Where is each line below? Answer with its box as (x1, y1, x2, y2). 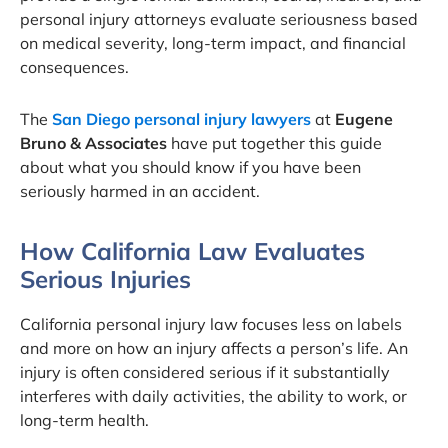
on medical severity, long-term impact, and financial (20, 32, 406, 53)
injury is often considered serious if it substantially (20, 361, 390, 382)
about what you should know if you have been (20, 156, 361, 177)
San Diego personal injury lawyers (52, 108, 311, 129)
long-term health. (20, 409, 149, 430)
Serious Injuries (20, 263, 191, 294)
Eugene (335, 108, 393, 129)
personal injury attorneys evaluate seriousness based (20, 8, 418, 29)
